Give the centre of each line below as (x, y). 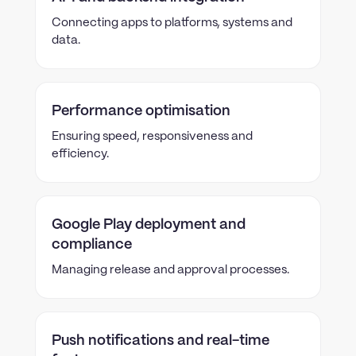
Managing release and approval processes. (170, 270)
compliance (92, 245)
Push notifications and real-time (161, 341)
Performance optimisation (141, 111)
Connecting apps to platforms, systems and (172, 23)
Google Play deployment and (149, 225)
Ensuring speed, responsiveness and (152, 137)
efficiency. (80, 154)
